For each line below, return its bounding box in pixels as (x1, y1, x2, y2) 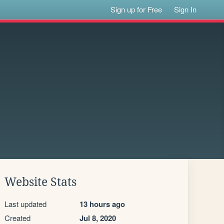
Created (4, 212, 30, 223)
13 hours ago (79, 198, 125, 209)
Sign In (174, 4, 197, 14)
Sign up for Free (110, 4, 162, 14)
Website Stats (4, 175, 76, 188)
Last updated (4, 198, 46, 209)
